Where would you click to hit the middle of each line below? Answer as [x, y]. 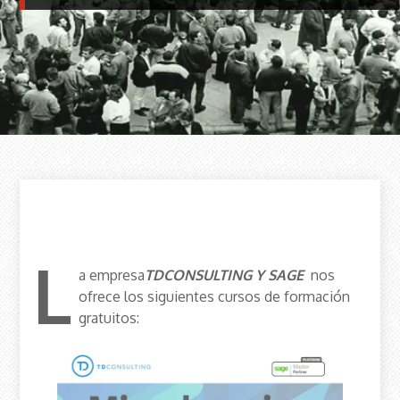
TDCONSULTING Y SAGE [226, 275]
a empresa [112, 275]
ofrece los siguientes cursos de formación [215, 296]
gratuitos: [109, 317]
